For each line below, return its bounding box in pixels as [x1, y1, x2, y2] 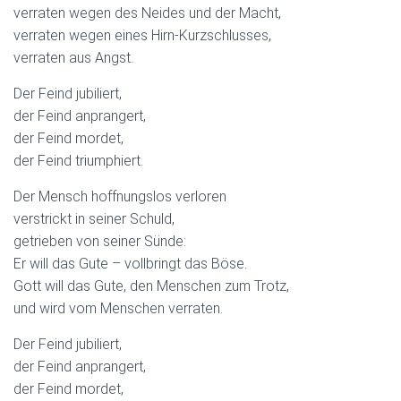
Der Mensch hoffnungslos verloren [13, 187, 226, 205]
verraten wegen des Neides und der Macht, [13, 4, 281, 21]
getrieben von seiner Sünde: [13, 232, 186, 250]
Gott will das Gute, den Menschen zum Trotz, [13, 277, 289, 294]
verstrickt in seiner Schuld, [13, 209, 175, 227]
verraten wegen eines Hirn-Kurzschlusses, [13, 26, 271, 44]
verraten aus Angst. [13, 48, 133, 66]
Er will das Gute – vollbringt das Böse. [13, 254, 247, 272]
